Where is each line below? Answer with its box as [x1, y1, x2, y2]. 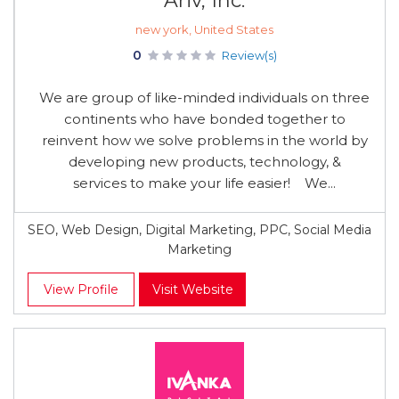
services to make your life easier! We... [73, 175, 336, 191]
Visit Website [151, 281, 233, 297]
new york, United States [135, 22, 273, 37]
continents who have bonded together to [63, 110, 346, 127]
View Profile [44, 281, 118, 297]
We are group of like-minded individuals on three [39, 89, 370, 106]
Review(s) [221, 48, 277, 62]
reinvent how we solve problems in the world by [41, 132, 368, 149]
